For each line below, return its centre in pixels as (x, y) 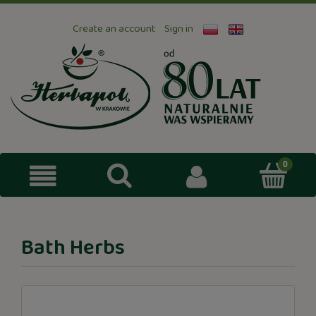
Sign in (178, 29)
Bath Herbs (73, 248)
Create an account (114, 29)
